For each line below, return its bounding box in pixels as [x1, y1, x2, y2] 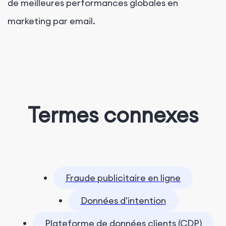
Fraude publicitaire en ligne [66, 172, 181, 184]
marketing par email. [8, 15, 95, 27]
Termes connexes [28, 101, 198, 129]
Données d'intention [80, 195, 166, 207]
